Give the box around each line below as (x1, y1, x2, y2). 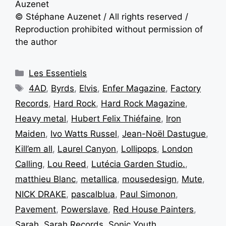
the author (15, 36, 57, 47)
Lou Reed (47, 158, 86, 169)
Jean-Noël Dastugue (122, 128, 206, 139)
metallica (81, 174, 117, 184)
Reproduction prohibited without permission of (15, 24, 203, 34)
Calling (15, 158, 42, 169)
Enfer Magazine (102, 83, 166, 93)
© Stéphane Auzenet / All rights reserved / (15, 11, 188, 22)
